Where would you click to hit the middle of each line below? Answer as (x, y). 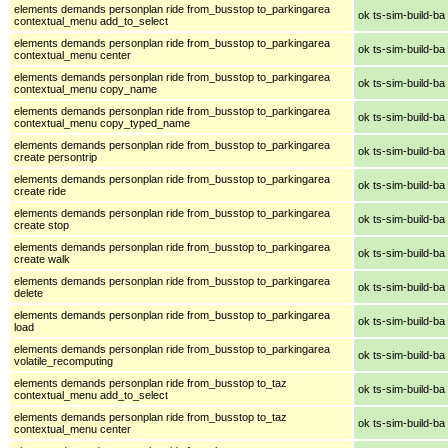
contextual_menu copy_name (85, 88)
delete (28, 292)
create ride (40, 190)
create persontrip (55, 156)
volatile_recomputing (63, 360)
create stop (41, 224)
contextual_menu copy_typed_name (102, 122)
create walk (42, 258)
